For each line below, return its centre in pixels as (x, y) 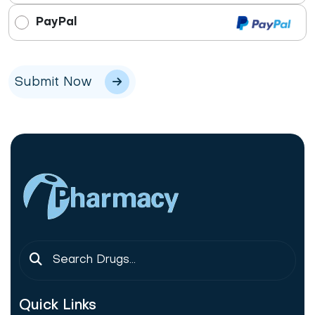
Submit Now (53, 83)
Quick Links (58, 306)
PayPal (56, 22)
